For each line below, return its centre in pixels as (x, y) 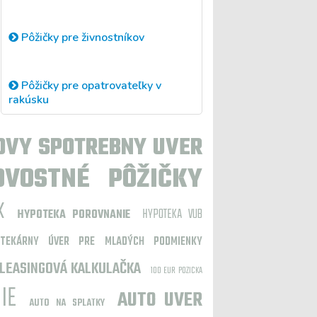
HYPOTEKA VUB (173, 215)
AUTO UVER (160, 300)
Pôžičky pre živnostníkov (81, 38)
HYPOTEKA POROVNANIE (73, 215)
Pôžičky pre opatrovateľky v (90, 85)
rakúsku (29, 99)
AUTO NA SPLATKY (67, 303)
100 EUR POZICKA (177, 271)
